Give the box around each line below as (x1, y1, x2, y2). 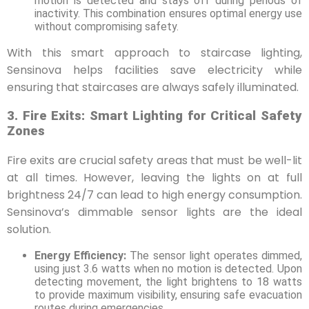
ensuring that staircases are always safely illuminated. (7, 79, 299, 95)
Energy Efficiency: (34, 248, 127, 262)
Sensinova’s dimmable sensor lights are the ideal (7, 203, 302, 220)
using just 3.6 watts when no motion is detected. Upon (34, 261, 302, 275)
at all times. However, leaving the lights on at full (7, 169, 302, 186)
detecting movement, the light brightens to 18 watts (34, 275, 302, 288)
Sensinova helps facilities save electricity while (7, 61, 302, 78)
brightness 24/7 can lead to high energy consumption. (7, 186, 302, 203)
